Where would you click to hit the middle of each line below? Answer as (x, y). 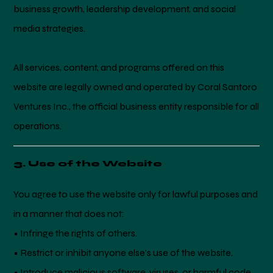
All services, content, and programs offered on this (119, 67)
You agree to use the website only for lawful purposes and (136, 194)
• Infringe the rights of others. (76, 233)
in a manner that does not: (69, 213)
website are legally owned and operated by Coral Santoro (136, 87)
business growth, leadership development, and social (125, 9)
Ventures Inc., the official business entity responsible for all (136, 106)
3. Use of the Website (88, 163)
